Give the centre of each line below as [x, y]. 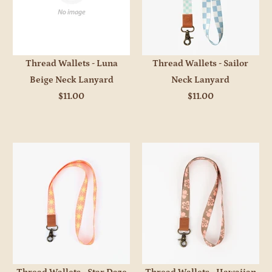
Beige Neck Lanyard [71, 80]
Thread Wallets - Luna [71, 64]
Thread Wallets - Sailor [201, 64]
